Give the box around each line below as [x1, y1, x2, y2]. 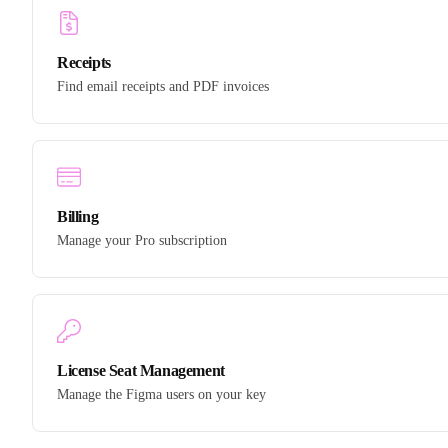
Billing [57, 207, 99, 225]
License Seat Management [57, 361, 225, 379]
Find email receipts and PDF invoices [57, 78, 269, 94]
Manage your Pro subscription [57, 232, 227, 248]
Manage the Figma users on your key [57, 386, 266, 402]
